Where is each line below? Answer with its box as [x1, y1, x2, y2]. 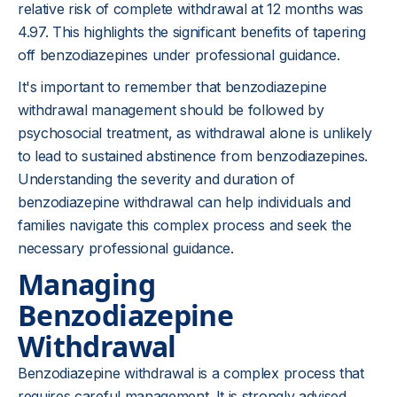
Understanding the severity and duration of [18, 170, 295, 188]
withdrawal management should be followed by [18, 101, 324, 119]
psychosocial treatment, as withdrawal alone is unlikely [18, 124, 372, 142]
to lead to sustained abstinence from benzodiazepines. [18, 147, 369, 165]
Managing [18, 265, 155, 303]
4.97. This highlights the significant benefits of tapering [18, 23, 366, 41]
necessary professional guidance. [18, 239, 234, 257]
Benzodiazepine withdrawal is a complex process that [18, 364, 364, 382]
